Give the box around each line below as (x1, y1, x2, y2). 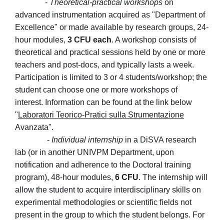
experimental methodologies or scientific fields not (15, 198, 191, 207)
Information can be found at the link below (45, 98, 192, 107)
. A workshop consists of (111, 35, 196, 44)
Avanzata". (15, 123, 53, 132)
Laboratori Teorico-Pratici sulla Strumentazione (18, 110, 184, 119)
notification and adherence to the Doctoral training (15, 160, 191, 169)
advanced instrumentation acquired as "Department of (15, 10, 205, 19)
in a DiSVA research (123, 135, 196, 144)
